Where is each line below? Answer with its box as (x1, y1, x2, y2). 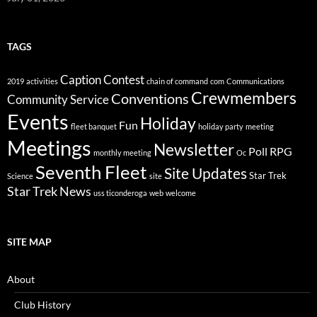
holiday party (198, 121, 243, 131)
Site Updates (164, 163, 247, 183)
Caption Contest (60, 71, 144, 87)
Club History (14, 298, 71, 311)
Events (7, 108, 69, 134)
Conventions (111, 89, 189, 107)
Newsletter (154, 139, 234, 159)
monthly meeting (93, 147, 151, 157)
